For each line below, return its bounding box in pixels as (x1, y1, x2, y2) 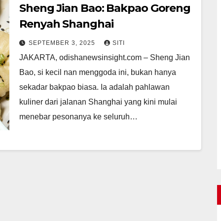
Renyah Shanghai (19, 17, 113, 31)
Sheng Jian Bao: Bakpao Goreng (19, 1, 191, 15)
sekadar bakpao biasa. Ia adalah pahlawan (19, 82, 170, 91)
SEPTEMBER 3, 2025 (29, 39, 97, 46)
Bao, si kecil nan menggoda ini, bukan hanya (19, 68, 176, 76)
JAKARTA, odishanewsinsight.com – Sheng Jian (19, 53, 190, 62)
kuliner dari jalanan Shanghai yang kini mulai (19, 97, 177, 106)
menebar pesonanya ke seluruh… (19, 112, 138, 121)
